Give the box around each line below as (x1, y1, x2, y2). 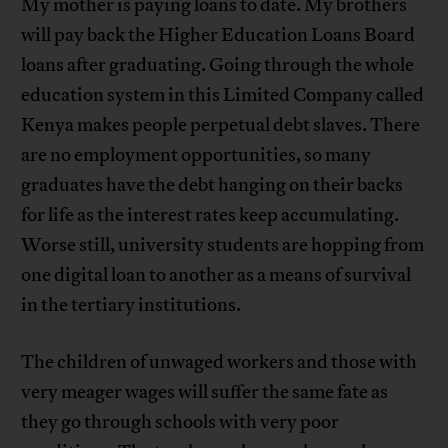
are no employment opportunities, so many (21, 143, 372, 168)
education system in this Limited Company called (21, 83, 425, 108)
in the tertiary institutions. (21, 293, 242, 318)
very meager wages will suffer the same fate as (21, 380, 389, 405)
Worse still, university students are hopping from (21, 233, 425, 258)
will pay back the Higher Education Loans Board (21, 23, 416, 48)
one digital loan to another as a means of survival (21, 263, 412, 288)
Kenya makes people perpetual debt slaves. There (21, 113, 421, 138)
